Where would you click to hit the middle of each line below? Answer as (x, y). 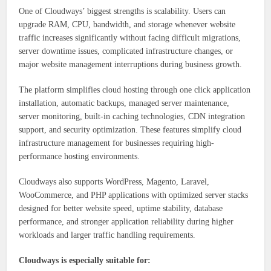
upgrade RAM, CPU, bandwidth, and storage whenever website (127, 25)
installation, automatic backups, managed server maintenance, (124, 103)
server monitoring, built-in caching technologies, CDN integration (132, 117)
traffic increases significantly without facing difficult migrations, (130, 38)
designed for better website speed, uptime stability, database (121, 209)
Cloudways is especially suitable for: (85, 261)
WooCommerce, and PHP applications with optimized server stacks (134, 195)
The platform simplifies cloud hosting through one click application (135, 90)
